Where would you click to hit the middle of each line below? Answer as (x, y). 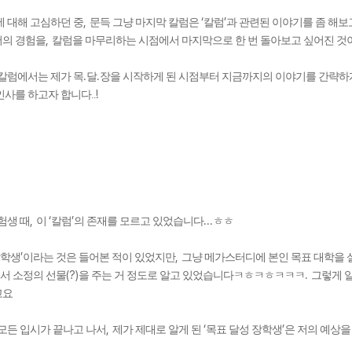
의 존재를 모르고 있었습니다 (139, 221)
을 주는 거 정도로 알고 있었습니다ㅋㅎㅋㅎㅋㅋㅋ (192, 275)
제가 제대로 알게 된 (158, 330)
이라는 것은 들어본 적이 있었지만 (99, 257)
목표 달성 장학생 (244, 330)
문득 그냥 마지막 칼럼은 (145, 22)
